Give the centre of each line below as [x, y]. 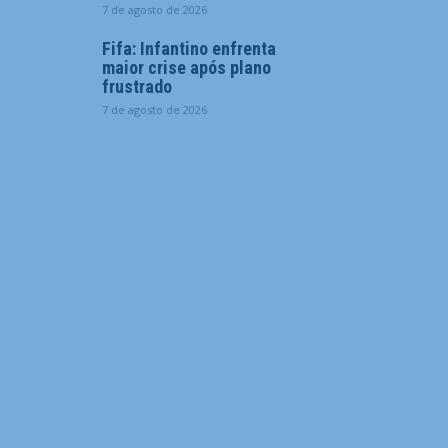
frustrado [137, 86]
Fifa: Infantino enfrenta [189, 48]
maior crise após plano [186, 67]
